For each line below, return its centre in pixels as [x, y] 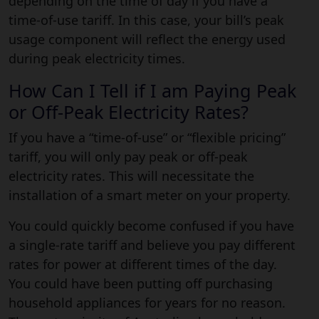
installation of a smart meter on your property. [150, 195]
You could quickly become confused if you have [151, 225]
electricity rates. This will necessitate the [131, 176]
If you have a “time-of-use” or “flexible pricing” [147, 137]
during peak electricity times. [97, 58]
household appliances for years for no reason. [147, 302]
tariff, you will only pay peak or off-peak [128, 156]
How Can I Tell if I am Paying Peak [152, 90]
